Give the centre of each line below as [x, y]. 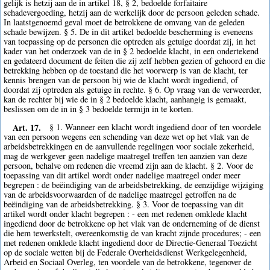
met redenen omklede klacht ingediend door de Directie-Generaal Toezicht [131, 243]
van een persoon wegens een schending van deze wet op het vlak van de [127, 137]
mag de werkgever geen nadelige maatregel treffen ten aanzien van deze [126, 156]
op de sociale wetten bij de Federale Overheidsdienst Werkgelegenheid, [126, 253]
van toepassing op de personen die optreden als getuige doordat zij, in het [130, 41]
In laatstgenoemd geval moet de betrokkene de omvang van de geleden [124, 22]
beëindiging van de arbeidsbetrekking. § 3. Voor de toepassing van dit [124, 204]
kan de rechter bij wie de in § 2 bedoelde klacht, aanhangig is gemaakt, [125, 99]
